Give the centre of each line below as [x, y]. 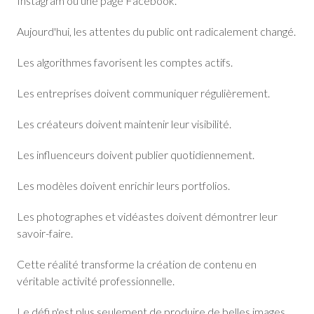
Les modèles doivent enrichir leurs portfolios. [123, 185]
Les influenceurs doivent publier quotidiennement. [136, 155]
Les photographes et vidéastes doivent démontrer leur [147, 216]
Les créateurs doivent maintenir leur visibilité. [124, 124]
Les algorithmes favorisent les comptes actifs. [125, 62]
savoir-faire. [45, 233]
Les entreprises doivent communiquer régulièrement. [143, 93]
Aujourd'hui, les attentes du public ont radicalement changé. [156, 31]
